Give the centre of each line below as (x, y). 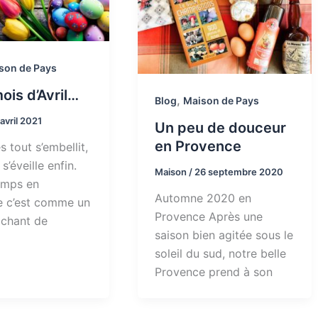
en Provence (198, 146)
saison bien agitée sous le (224, 235)
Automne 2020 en (203, 198)
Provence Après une (208, 217)
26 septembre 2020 (238, 171)
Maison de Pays (221, 100)
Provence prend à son (213, 272)
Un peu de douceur (220, 127)
